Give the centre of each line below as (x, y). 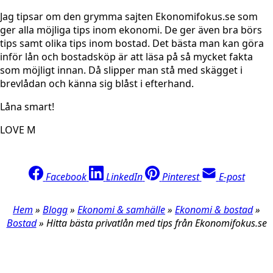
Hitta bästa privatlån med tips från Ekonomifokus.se (156, 223)
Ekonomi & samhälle (121, 210)
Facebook (66, 177)
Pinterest (180, 177)
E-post (232, 177)
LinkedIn (124, 177)
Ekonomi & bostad (214, 210)
